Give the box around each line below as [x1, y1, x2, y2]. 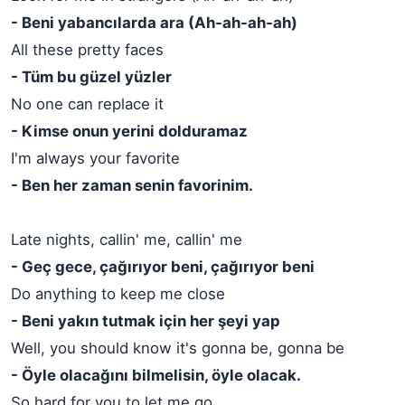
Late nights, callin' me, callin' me [11, 231, 242, 250]
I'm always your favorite [11, 149, 180, 168]
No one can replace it [11, 95, 164, 114]
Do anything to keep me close [11, 285, 225, 304]
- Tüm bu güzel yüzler [11, 68, 172, 87]
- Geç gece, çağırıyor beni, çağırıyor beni [11, 258, 315, 277]
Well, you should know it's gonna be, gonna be [11, 339, 344, 358]
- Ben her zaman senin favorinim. [11, 176, 253, 195]
